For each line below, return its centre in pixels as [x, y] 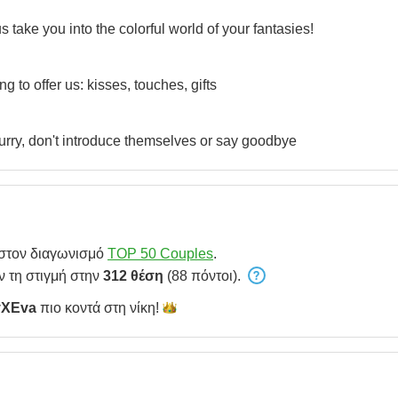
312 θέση [133, 276]
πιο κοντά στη [83, 308]
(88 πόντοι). [204, 276]
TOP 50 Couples [160, 254]
